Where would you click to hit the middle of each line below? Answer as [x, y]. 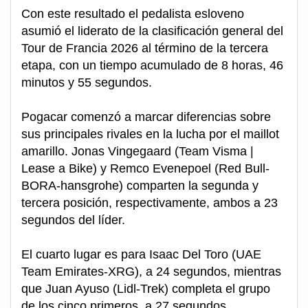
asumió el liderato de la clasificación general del [152, 31]
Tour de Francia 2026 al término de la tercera [145, 48]
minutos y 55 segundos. [87, 83]
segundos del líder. [73, 220]
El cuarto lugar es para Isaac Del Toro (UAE [141, 255]
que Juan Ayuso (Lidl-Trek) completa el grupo [146, 289]
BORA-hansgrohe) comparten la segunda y [140, 186]
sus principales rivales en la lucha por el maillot [150, 134]
